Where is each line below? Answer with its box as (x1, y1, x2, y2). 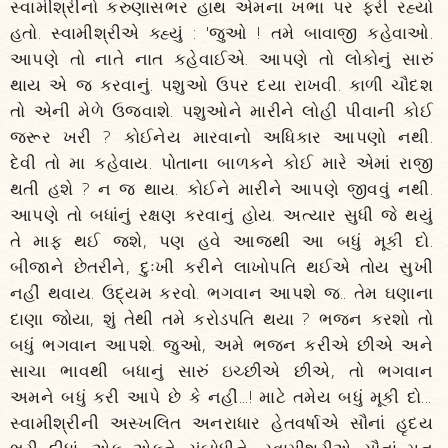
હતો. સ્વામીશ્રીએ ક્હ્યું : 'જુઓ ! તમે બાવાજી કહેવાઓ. (10, 21, 433, 44)
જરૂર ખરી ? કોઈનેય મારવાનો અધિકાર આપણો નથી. (10, 125, 433, 148)
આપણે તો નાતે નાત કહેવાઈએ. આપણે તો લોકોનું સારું (10, 47, 433, 70)
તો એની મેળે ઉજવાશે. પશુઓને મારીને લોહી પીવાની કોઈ (10, 99, 433, 122)
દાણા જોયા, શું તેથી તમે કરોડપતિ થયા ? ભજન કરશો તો (10, 307, 433, 330)
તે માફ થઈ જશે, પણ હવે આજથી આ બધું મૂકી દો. (10, 229, 433, 252)
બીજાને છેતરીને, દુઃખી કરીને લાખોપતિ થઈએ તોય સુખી (10, 255, 433, 278)
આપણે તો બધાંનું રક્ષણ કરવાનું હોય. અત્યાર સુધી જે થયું (10, 203, 433, 226)
